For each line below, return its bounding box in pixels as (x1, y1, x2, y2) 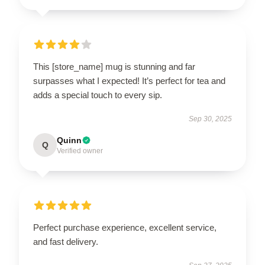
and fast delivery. (33, 237, 98, 247)
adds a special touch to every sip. (33, 90, 162, 100)
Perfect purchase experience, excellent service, (33, 222, 216, 232)
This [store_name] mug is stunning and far (33, 62, 195, 72)
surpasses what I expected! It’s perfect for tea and (33, 76, 225, 86)
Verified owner (57, 147, 103, 155)
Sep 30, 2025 (189, 115, 232, 123)
